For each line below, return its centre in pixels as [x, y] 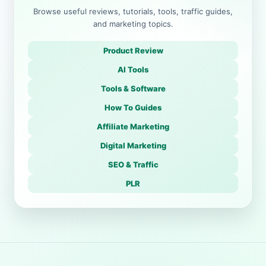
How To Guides [133, 107]
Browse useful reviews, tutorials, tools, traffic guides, [133, 11]
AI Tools [133, 69]
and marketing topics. [133, 24]
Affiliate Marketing [133, 126]
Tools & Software [133, 88]
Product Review [133, 50]
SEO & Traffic [133, 164]
